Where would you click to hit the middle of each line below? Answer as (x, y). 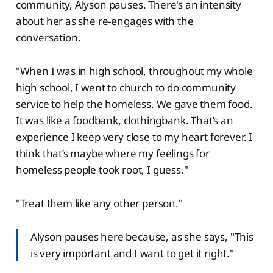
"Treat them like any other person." (99, 204)
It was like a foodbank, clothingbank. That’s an (124, 121)
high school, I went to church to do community (126, 88)
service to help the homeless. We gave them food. (134, 104)
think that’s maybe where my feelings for (112, 154)
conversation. (48, 38)
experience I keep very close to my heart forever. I (134, 137)
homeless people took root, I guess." (102, 170)
